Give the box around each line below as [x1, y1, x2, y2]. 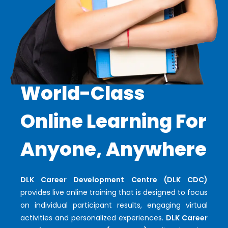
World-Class [20, 80, 145, 107]
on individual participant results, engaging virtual [20, 200, 208, 211]
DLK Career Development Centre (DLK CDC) [20, 175, 208, 185]
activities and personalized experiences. [20, 213, 166, 223]
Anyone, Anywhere [20, 136, 207, 163]
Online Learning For [20, 108, 207, 135]
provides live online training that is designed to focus [20, 187, 208, 198]
